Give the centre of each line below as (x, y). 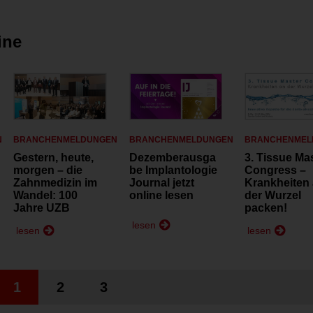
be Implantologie (173, 170)
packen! (266, 208)
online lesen (161, 196)
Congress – (276, 170)
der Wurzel (273, 196)
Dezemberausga (172, 158)
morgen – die (48, 170)
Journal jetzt (161, 183)
